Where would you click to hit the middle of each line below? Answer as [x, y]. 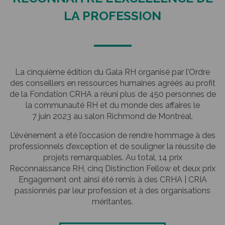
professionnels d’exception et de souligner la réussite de [113, 146]
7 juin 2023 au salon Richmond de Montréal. [113, 116]
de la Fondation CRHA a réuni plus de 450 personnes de [113, 94]
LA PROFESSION [113, 16]
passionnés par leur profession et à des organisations [113, 191]
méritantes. [113, 202]
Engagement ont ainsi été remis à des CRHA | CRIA [113, 180]
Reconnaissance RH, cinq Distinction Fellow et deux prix [113, 168]
